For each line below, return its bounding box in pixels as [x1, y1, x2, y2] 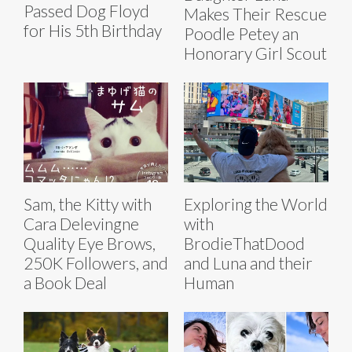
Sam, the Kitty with [24, 194, 152, 214]
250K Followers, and [24, 253, 168, 273]
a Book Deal [24, 273, 107, 293]
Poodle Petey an [184, 24, 299, 44]
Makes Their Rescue [184, 4, 327, 24]
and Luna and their [184, 253, 313, 273]
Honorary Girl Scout [184, 43, 327, 64]
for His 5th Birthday [24, 20, 162, 40]
